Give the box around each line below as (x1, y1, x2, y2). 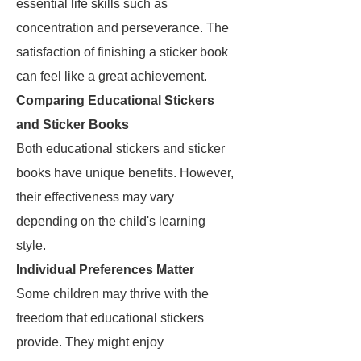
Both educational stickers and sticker (16, 142, 225, 156)
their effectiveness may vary (16, 190, 174, 204)
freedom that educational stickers (16, 311, 204, 325)
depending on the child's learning (16, 214, 205, 228)
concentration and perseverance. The (16, 21, 229, 35)
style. (16, 239, 46, 252)
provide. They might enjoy (16, 335, 164, 349)
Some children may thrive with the (16, 287, 209, 301)
